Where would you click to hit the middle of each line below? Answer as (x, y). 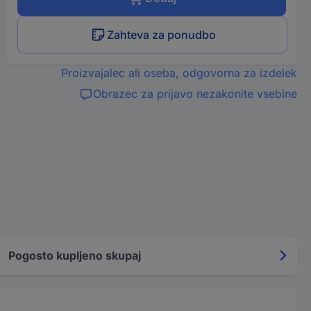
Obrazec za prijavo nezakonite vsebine (195, 94)
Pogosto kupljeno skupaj (75, 255)
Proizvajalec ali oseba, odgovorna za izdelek (179, 73)
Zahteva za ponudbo (161, 35)
